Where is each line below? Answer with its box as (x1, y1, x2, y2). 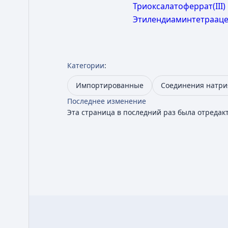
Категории (67, 61, 104, 70)
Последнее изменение (67, 96, 146, 106)
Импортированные (76, 80, 144, 90)
